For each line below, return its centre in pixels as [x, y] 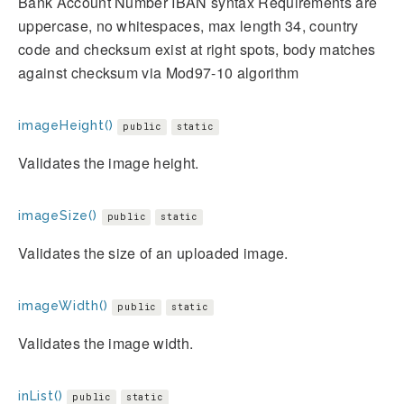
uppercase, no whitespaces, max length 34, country [188, 25]
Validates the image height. [109, 162]
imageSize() [58, 215]
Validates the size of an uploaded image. [153, 252]
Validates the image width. [106, 343]
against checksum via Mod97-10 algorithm [159, 72]
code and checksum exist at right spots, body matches [197, 49]
